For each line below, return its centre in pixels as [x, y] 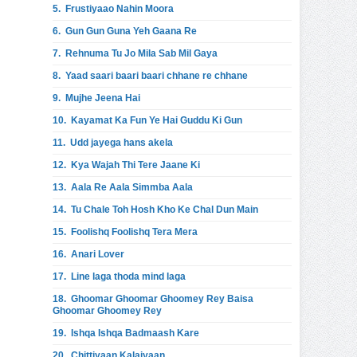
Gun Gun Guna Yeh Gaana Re [131, 31]
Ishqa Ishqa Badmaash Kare [135, 333]
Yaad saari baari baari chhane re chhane [157, 76]
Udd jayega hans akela [122, 143]
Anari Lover [98, 254]
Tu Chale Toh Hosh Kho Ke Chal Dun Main [165, 210]
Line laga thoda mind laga [128, 277]
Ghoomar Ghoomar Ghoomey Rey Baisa [162, 299]
